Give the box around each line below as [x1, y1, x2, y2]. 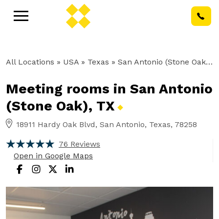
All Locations [6, 57, 54, 66]
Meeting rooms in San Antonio [6, 81, 213, 97]
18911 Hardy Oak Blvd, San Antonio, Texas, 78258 [16, 120, 197, 129]
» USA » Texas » [54, 57, 118, 66]
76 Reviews [59, 139, 100, 149]
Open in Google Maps [14, 151, 93, 160]
